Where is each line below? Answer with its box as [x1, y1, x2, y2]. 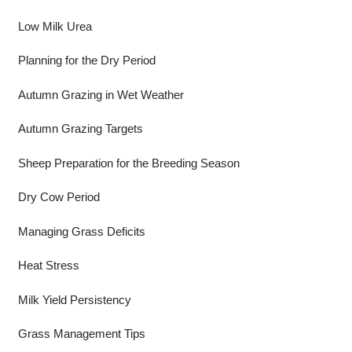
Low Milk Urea [17, 19, 92, 33]
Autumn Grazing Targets [17, 122, 143, 135]
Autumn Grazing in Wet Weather [17, 87, 184, 101]
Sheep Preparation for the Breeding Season [17, 156, 240, 170]
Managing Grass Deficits [17, 224, 145, 238]
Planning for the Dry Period [17, 53, 156, 67]
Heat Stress [17, 258, 79, 272]
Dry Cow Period [17, 190, 100, 203]
